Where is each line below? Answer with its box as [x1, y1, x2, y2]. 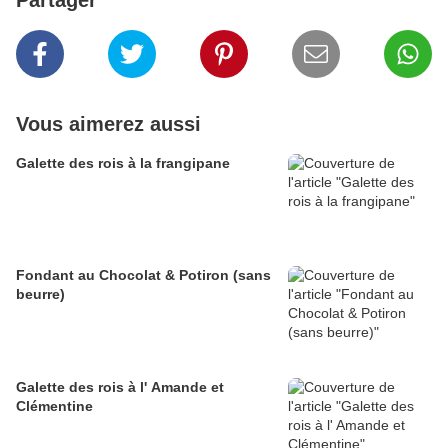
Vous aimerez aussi [16, 113, 201, 136]
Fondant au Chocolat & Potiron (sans [16, 267, 271, 284]
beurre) [16, 286, 65, 303]
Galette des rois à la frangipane [16, 155, 230, 172]
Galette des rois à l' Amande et [16, 379, 224, 396]
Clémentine [16, 398, 93, 415]
